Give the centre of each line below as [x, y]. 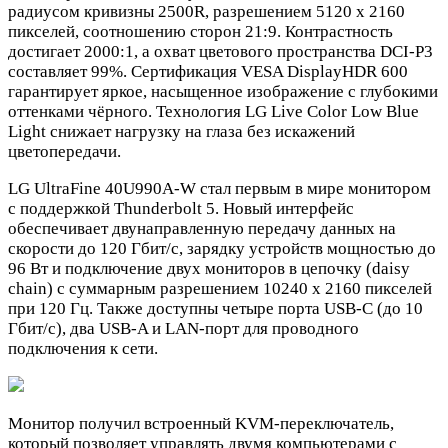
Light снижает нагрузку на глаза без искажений [181, 131]
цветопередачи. [64, 151]
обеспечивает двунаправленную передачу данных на [202, 228]
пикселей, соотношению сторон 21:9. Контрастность [200, 31]
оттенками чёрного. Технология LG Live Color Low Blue [213, 111]
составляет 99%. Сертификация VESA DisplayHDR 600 [208, 71]
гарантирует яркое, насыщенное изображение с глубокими [223, 91]
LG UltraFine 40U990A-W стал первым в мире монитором [219, 188]
